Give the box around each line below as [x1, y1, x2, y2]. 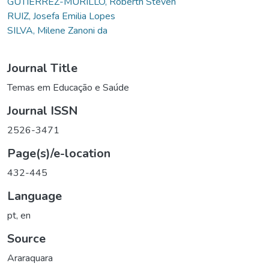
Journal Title [7, 59, 77, 76]
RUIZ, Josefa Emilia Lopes [7, 9, 115, 23]
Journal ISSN [7, 102, 78, 119]
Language [7, 187, 62, 204]
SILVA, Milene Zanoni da [7, 23, 107, 37]
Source [7, 230, 46, 247]
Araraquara [7, 251, 53, 265]
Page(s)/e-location [7, 145, 110, 162]
